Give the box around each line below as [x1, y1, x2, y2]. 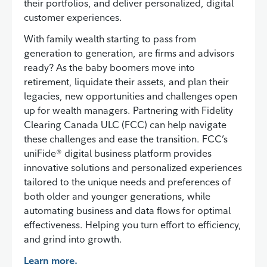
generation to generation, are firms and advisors [24, 46, 234, 59]
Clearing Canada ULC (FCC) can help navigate [24, 118, 226, 131]
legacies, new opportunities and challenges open [24, 89, 237, 102]
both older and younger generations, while [24, 190, 210, 202]
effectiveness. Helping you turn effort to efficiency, [24, 218, 241, 231]
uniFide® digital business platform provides [24, 147, 212, 159]
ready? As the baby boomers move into [24, 61, 195, 73]
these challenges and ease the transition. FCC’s [24, 132, 228, 145]
